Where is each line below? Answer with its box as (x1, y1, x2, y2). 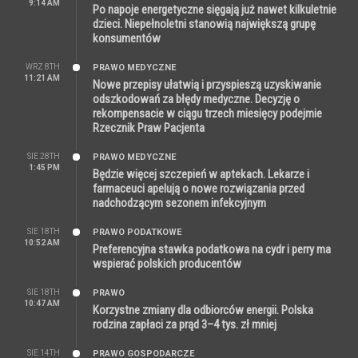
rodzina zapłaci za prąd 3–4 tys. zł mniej (93, 317, 276, 332)
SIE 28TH (27, 152, 60, 161)
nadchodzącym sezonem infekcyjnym (93, 196, 266, 210)
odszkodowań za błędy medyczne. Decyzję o (93, 92, 300, 106)
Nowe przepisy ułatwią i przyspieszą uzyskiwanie (93, 78, 321, 92)
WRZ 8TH (26, 62, 60, 71)
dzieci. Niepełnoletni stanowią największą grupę (93, 17, 316, 31)
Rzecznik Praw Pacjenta (93, 121, 205, 135)
